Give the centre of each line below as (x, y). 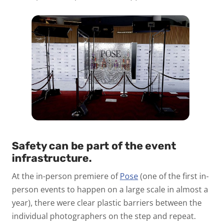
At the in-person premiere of (66, 176)
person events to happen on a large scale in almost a (110, 189)
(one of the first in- (173, 176)
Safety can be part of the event (94, 146)
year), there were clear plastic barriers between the (107, 203)
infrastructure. (52, 158)
